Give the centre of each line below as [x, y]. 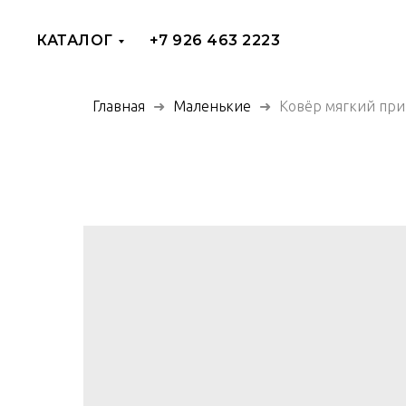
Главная [119, 106]
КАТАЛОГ [75, 40]
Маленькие [212, 106]
